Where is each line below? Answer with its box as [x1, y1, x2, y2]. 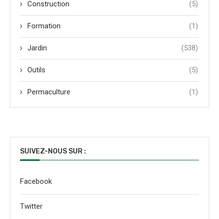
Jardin [27, 44, 47, 53]
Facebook [20, 177, 52, 186]
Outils [27, 66, 45, 75]
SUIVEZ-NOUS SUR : [20, 147, 86, 156]
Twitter [20, 202, 43, 211]
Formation [27, 22, 61, 31]
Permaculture [27, 88, 70, 97]
